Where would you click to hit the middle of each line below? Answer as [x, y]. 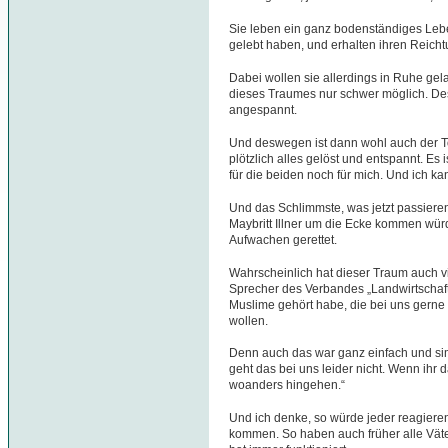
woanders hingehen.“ [287, 385]
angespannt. [263, 109]
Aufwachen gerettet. [283, 239]
